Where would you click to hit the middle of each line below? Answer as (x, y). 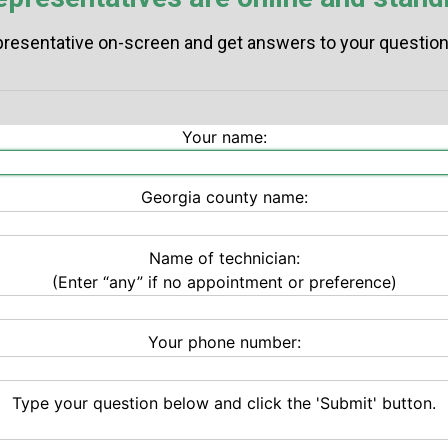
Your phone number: (224, 342)
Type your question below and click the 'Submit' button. (224, 402)
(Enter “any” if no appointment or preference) (224, 281)
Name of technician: (224, 257)
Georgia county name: (224, 197)
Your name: (224, 136)
